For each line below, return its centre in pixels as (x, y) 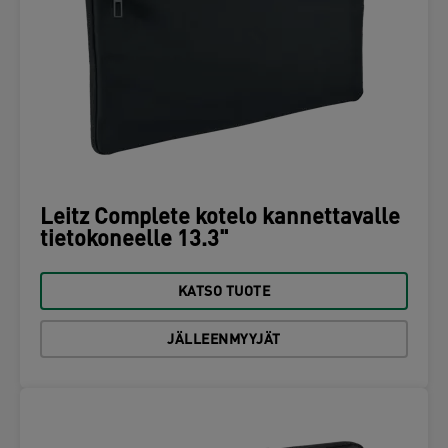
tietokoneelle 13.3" (134, 240)
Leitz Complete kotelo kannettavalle (220, 218)
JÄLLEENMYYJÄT (224, 340)
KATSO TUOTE (224, 292)
